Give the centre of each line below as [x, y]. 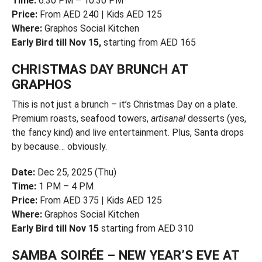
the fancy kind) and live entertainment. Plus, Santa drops [127, 132]
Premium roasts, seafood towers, [81, 118]
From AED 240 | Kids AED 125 [99, 14]
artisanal [168, 118]
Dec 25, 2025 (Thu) [75, 172]
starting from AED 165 [148, 42]
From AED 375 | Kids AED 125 [99, 200]
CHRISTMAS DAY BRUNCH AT [99, 69]
